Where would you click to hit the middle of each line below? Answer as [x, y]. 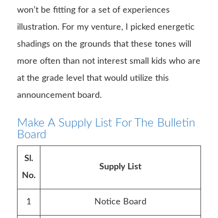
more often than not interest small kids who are [109, 61]
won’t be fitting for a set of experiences [93, 10]
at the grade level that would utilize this [93, 78]
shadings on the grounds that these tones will [104, 44]
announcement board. [59, 95]
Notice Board [120, 202]
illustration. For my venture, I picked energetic [106, 27]
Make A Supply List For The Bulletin [106, 123]
